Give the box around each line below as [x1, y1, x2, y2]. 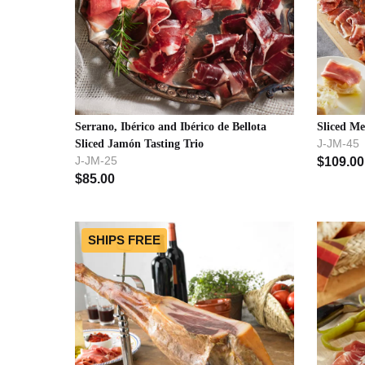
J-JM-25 [74, 153, 117, 167]
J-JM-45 [316, 136, 359, 150]
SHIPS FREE [87, 233, 161, 247]
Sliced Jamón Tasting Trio [74, 137, 204, 150]
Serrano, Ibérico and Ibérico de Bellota [74, 120, 266, 133]
